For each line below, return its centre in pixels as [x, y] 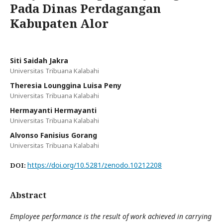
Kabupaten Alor [59, 23]
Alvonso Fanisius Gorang [54, 135]
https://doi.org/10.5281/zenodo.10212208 [95, 165]
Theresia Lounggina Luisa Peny [66, 85]
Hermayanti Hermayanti [53, 110]
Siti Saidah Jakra [39, 60]
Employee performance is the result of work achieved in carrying [111, 216]
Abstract [28, 195]
